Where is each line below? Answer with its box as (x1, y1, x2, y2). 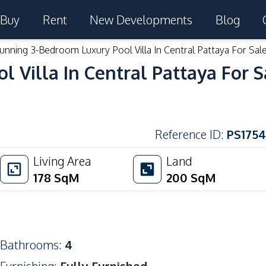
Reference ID (155, 126, 221, 142)
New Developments (90, 12, 193, 27)
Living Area (33, 153, 91, 169)
